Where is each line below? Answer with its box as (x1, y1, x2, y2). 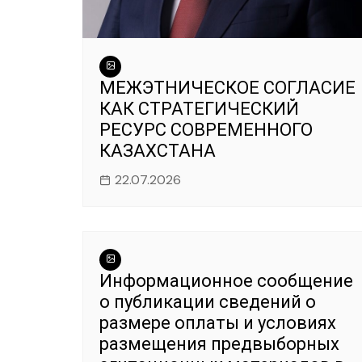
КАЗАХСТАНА (99, 140, 216, 161)
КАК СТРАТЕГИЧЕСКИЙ (99, 98, 299, 119)
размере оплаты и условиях (99, 312, 336, 333)
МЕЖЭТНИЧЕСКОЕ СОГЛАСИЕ (99, 77, 356, 98)
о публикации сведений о (99, 291, 316, 312)
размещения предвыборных (99, 333, 339, 354)
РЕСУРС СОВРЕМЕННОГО (99, 119, 313, 140)
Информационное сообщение (99, 270, 353, 291)
